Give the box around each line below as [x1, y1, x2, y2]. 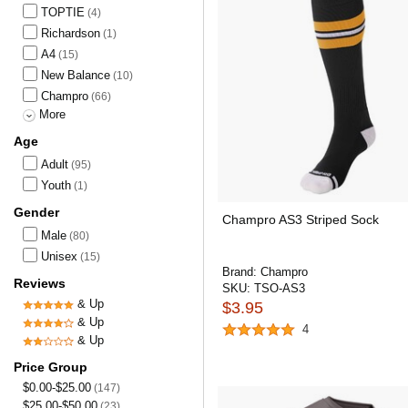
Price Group [14, 360, 87, 374]
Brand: [222, 265, 260, 279]
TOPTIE [41, 5, 85, 19]
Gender [14, 205, 59, 219]
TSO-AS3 [254, 281, 305, 295]
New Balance [41, 68, 110, 82]
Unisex [41, 250, 77, 263]
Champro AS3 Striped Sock [222, 212, 379, 227]
